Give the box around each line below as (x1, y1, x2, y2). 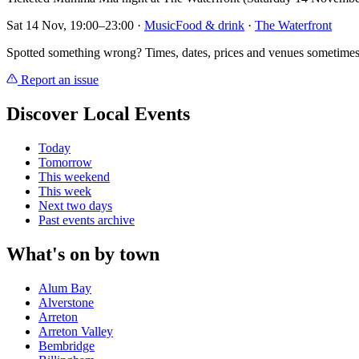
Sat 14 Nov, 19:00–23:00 (6, 18, 134, 33)
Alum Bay (38, 280, 91, 295)
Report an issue (18, 73, 99, 87)
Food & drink (175, 18, 244, 33)
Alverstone (38, 295, 94, 309)
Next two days (38, 199, 112, 213)
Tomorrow (38, 155, 92, 170)
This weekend (38, 170, 110, 184)
